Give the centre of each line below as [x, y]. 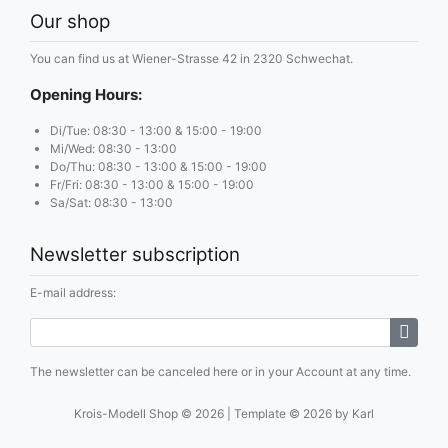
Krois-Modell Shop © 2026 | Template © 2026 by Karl [224, 414]
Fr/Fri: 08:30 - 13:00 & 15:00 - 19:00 [152, 185]
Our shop [70, 22]
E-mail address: [73, 292]
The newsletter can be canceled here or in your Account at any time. [220, 372]
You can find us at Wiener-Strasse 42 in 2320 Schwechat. [191, 59]
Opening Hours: [86, 95]
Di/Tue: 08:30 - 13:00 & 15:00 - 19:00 [156, 131]
